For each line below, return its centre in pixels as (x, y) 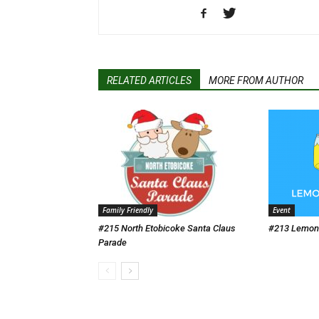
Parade (113, 242)
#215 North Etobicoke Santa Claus (167, 228)
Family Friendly (128, 210)
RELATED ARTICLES (149, 80)
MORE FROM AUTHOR (256, 80)
